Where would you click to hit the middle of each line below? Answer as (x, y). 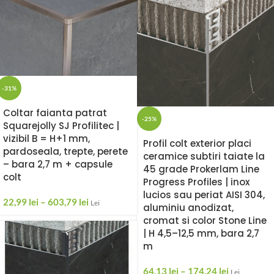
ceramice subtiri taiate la (204, 156)
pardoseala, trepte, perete (65, 151)
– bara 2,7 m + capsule (58, 164)
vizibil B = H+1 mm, (46, 138)
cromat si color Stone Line (205, 220)
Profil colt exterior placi (197, 143)
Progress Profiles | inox (196, 182)
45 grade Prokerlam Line (201, 169)
